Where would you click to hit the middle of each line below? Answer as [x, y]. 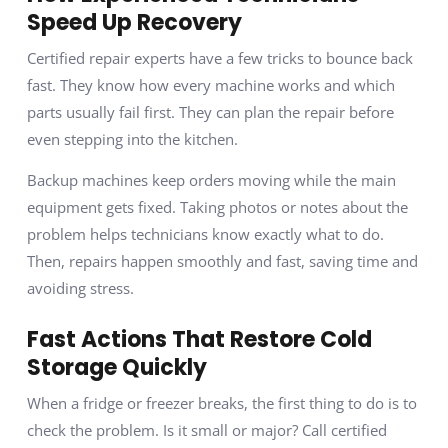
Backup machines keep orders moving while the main [211, 180]
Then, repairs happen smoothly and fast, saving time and [222, 261]
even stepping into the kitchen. [132, 138]
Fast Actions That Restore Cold [199, 340]
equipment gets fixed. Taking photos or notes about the [217, 207]
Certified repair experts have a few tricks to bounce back [219, 57]
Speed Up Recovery [134, 22]
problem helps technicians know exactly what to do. [205, 234]
